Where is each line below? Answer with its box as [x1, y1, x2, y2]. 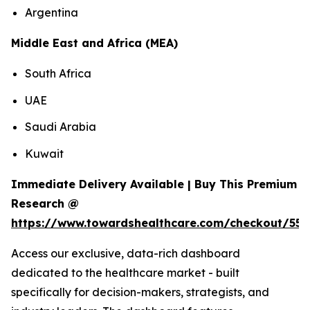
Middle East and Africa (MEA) [11, 36, 178, 51]
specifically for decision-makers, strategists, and [11, 285, 269, 300]
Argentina [25, 6, 78, 20]
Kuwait [25, 147, 64, 161]
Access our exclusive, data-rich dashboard [11, 246, 240, 261]
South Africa [25, 66, 91, 81]
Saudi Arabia [25, 120, 96, 134]
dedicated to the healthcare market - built [11, 266, 239, 280]
